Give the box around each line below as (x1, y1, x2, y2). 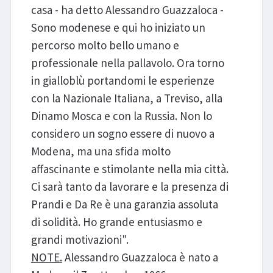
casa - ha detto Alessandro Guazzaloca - (30, 2, 224, 17)
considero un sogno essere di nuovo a (30, 126, 214, 141)
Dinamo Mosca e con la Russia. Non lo (30, 108, 212, 123)
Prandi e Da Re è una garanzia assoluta (30, 196, 218, 211)
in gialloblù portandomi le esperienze (30, 73, 214, 88)
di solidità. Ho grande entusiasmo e (30, 214, 202, 229)
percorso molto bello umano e (30, 37, 179, 52)
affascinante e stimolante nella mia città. (30, 161, 229, 176)
